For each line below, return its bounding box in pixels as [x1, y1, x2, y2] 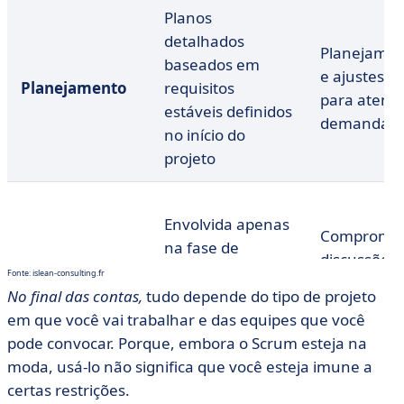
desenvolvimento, [164, 261, 293, 281]
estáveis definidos [164, 101, 292, 122]
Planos [164, 7, 212, 28]
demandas [320, 113, 397, 133]
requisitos [164, 78, 234, 98]
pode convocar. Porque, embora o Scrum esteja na [7, 333, 367, 353]
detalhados [164, 31, 244, 51]
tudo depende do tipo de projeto [142, 286, 376, 307]
